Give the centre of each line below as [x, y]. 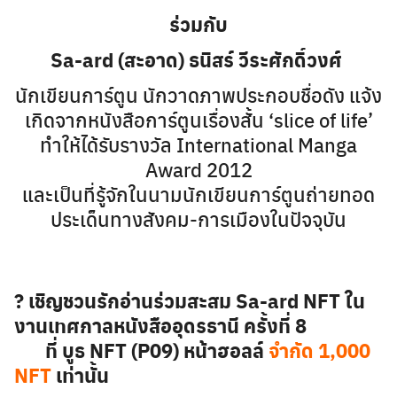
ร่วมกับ [198, 24]
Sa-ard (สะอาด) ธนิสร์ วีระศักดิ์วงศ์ [198, 59]
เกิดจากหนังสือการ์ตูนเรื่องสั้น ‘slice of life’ [198, 120]
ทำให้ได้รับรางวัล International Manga [198, 144]
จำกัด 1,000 [319, 350]
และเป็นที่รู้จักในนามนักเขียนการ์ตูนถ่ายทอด [198, 194]
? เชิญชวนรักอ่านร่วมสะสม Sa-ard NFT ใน [190, 300]
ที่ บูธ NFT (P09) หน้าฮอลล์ [141, 350]
